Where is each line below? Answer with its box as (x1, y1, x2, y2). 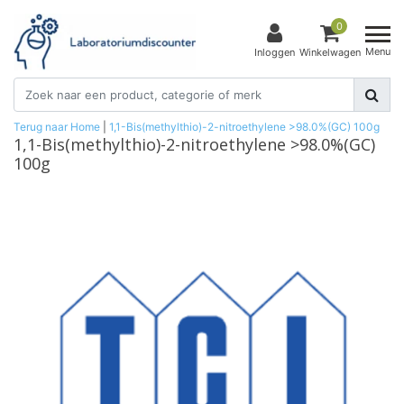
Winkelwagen (299, 46, 361, 60)
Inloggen (254, 46, 295, 60)
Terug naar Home (14, 119, 100, 133)
